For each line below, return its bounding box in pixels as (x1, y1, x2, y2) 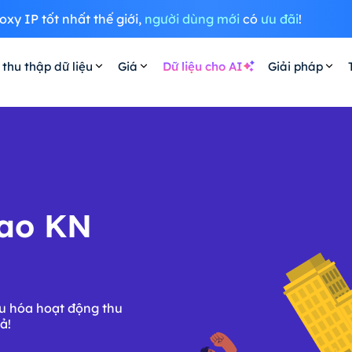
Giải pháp (267, 58, 323, 74)
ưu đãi (260, 11, 299, 27)
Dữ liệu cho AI (162, 58, 243, 74)
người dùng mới (144, 11, 240, 27)
